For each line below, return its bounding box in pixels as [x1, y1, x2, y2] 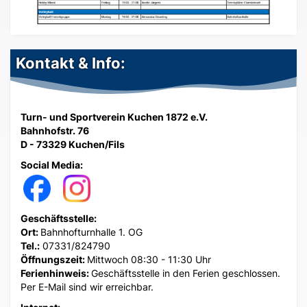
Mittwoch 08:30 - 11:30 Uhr [87, 254, 211, 266]
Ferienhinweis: [21, 267, 91, 280]
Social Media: [21, 159, 83, 171]
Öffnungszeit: [21, 254, 87, 266]
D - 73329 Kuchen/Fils [21, 138, 125, 151]
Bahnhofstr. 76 [21, 125, 89, 137]
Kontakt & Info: [16, 53, 125, 73]
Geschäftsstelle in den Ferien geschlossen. [91, 267, 280, 280]
